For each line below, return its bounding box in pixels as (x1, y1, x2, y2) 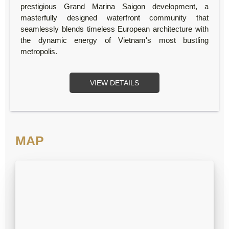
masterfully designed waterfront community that (20, 13, 209, 22)
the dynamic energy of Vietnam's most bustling (20, 36, 209, 45)
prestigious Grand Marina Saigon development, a (20, 2, 209, 11)
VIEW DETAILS (90, 79, 139, 87)
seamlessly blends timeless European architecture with (20, 25, 209, 34)
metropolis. (20, 47, 57, 56)
